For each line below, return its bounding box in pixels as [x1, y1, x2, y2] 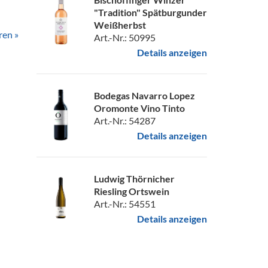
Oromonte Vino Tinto [94, 102, 185, 114]
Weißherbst [94, 19, 146, 31]
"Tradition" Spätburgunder [94, 7, 207, 18]
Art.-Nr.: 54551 [94, 198, 156, 209]
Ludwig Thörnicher [94, 173, 175, 184]
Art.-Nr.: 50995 [94, 32, 156, 43]
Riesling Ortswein [94, 185, 169, 197]
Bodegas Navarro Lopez [94, 90, 195, 101]
